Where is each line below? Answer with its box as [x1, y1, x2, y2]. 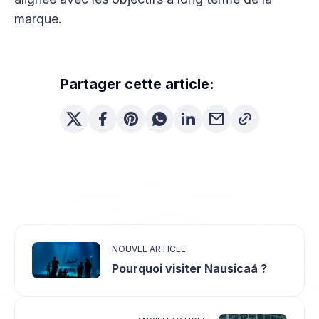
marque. [14, 11, 62, 27]
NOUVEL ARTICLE [112, 244, 186, 255]
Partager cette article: [60, 75, 214, 93]
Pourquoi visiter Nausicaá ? [112, 261, 267, 276]
